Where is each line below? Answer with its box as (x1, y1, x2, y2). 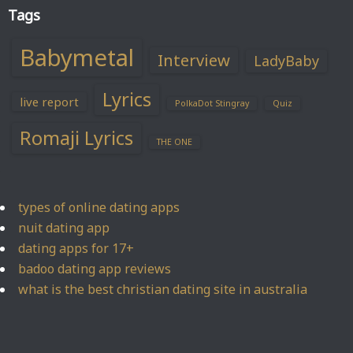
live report (20, 94, 79, 110)
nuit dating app (18, 219, 110, 236)
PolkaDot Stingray (175, 98, 249, 109)
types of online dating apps (18, 199, 180, 216)
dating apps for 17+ (18, 240, 134, 257)
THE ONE (157, 136, 192, 147)
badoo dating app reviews (18, 260, 171, 277)
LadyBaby (254, 51, 319, 70)
